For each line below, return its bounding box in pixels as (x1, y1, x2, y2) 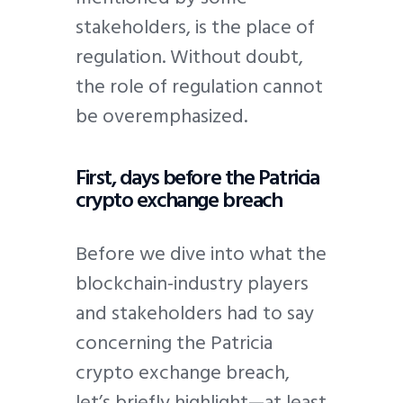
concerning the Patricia (76, 327, 273, 360)
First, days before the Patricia (76, 159, 319, 195)
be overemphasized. (76, 100, 252, 133)
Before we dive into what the (76, 237, 327, 271)
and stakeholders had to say (76, 297, 314, 330)
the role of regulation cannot (76, 70, 323, 103)
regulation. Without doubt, (76, 40, 303, 74)
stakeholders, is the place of (76, 11, 315, 44)
